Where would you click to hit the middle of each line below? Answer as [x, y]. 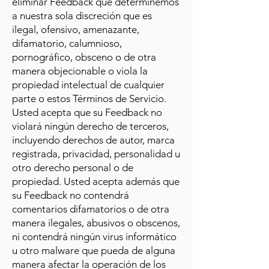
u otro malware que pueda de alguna [94, 250]
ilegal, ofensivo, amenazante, [76, 29]
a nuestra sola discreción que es [82, 16]
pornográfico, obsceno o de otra [84, 57]
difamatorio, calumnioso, [67, 43]
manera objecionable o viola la [80, 71]
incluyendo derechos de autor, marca [93, 140]
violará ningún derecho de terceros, [90, 126]
